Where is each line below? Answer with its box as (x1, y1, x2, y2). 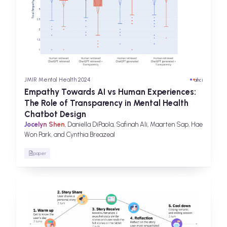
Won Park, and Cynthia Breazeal (24, 130, 115, 138)
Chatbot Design (24, 108, 86, 119)
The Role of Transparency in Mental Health (24, 97, 188, 108)
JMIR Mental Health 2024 (24, 75, 90, 83)
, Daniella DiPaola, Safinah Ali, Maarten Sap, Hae (65, 120, 203, 128)
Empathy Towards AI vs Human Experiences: (24, 86, 196, 97)
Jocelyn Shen (24, 120, 65, 128)
